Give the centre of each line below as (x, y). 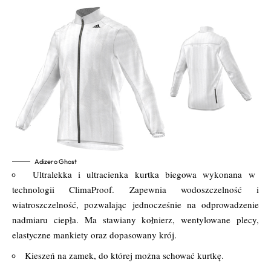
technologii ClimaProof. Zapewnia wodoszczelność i (135, 189)
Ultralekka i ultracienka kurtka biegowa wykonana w (144, 174)
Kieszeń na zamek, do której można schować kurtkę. (124, 255)
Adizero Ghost (56, 161)
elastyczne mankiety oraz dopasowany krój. (94, 234)
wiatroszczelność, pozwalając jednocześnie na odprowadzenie (135, 204)
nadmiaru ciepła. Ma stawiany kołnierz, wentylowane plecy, (135, 219)
